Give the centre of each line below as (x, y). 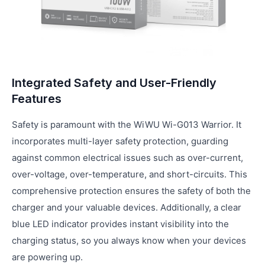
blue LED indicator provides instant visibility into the (120, 224)
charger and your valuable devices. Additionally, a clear (127, 207)
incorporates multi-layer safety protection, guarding (120, 141)
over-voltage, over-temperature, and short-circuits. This (130, 174)
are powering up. (47, 257)
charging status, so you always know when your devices (129, 240)
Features (37, 99)
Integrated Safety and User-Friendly (114, 83)
